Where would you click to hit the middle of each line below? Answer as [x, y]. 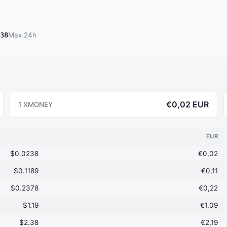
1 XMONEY [35, 104]
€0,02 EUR [188, 104]
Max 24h [22, 35]
